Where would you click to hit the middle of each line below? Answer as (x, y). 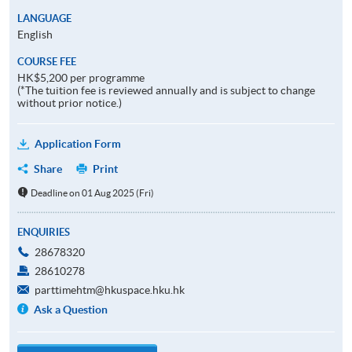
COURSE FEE (47, 61)
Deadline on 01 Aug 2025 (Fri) (92, 192)
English (35, 34)
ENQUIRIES (44, 232)
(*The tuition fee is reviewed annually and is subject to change (166, 90)
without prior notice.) (70, 103)
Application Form (78, 143)
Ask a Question (71, 309)
